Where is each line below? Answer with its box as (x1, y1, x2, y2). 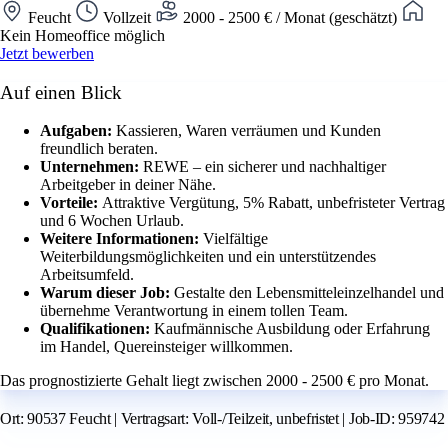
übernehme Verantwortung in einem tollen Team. (40, 302, 348, 320)
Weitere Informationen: (40, 230, 203, 248)
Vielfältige (203, 230, 268, 248)
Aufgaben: (40, 122, 116, 140)
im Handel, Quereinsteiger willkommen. (40, 338, 293, 356)
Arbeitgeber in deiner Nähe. (40, 176, 216, 194)
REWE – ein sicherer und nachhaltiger (143, 158, 386, 176)
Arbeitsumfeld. (40, 266, 134, 284)
